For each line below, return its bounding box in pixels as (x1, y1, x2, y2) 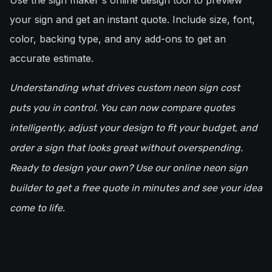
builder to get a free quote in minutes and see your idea (10, 182, 262, 194)
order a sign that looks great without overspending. (10, 142, 243, 154)
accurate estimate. (10, 52, 93, 65)
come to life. (10, 202, 65, 214)
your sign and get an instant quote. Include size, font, (10, 13, 255, 26)
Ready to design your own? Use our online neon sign (10, 162, 248, 174)
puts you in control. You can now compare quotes (10, 102, 235, 114)
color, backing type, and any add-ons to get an (10, 33, 226, 46)
